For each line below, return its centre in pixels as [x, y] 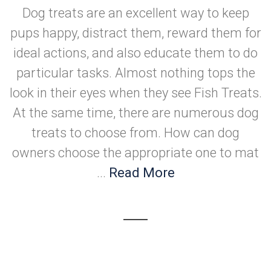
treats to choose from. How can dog [135, 133]
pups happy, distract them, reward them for [135, 33]
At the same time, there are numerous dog [135, 113]
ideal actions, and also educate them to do [135, 53]
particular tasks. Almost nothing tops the [135, 73]
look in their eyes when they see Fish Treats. [135, 93]
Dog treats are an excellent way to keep [135, 13]
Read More [142, 173]
